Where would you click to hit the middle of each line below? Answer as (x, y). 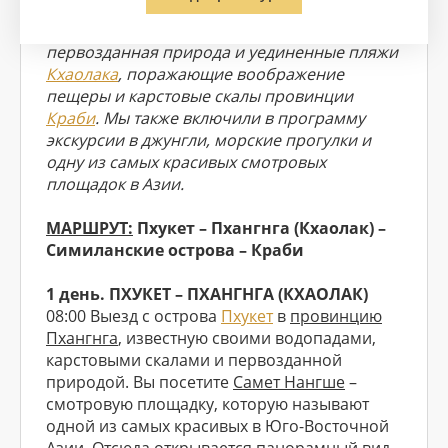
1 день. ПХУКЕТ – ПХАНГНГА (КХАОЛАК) (207, 294)
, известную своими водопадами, (247, 338)
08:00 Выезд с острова (133, 316)
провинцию (336, 316)
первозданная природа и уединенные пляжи (222, 52)
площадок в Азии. (115, 184)
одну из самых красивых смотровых (186, 162)
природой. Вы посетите (139, 382)
